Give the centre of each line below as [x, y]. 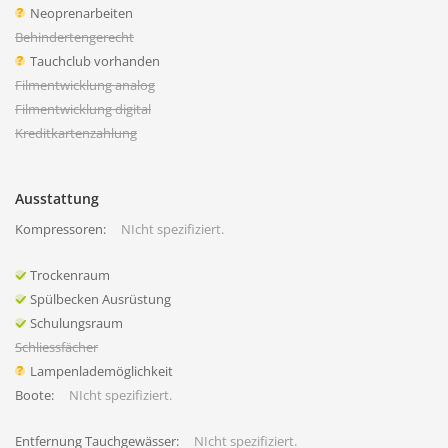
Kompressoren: [60, 229]
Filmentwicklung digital [83, 109]
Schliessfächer [56, 347]
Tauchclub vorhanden [95, 61]
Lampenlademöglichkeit [101, 371]
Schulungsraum [76, 323]
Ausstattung [57, 198]
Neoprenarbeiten [81, 13]
